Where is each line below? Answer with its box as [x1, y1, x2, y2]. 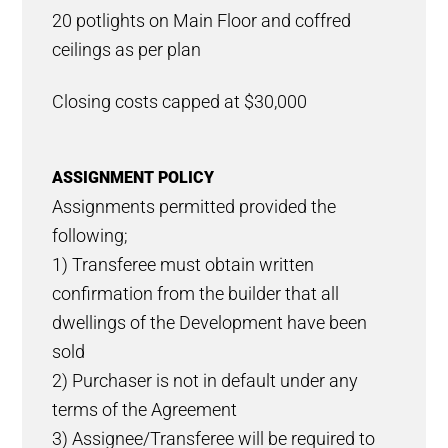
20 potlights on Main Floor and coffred [52, 11, 352, 32]
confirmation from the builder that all [52, 283, 340, 304]
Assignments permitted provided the [52, 196, 337, 217]
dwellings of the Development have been [52, 312, 368, 333]
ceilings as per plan [52, 40, 202, 61]
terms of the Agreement [52, 399, 238, 420]
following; [52, 225, 129, 246]
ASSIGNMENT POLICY [52, 167, 215, 187]
